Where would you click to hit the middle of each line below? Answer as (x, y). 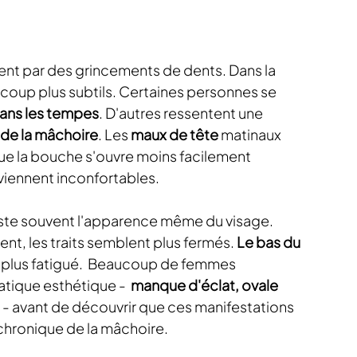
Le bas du (270, 242)
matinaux (251, 134)
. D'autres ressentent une (182, 113)
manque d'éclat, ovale (204, 285)
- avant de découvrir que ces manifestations (149, 306)
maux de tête (175, 134)
